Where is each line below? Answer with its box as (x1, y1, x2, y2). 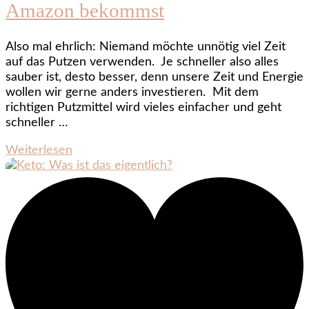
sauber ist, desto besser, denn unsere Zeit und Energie (6, 70, 303, 83)
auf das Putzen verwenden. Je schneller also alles (6, 55, 279, 68)
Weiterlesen (6, 143, 72, 157)
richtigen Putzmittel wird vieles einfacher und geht (6, 101, 281, 114)
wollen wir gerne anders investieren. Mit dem (6, 86, 259, 99)
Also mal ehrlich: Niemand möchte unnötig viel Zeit (6, 40, 286, 53)
